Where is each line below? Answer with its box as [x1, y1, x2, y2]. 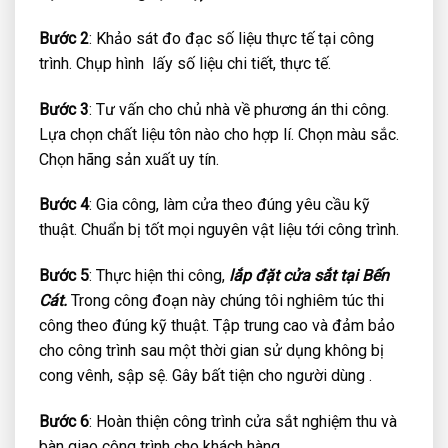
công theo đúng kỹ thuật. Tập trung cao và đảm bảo [39, 316, 395, 336]
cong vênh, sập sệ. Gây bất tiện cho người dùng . [39, 366, 372, 386]
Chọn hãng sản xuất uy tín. [39, 149, 219, 169]
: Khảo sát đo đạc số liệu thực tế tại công [89, 28, 374, 48]
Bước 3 [39, 99, 89, 119]
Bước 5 [39, 266, 89, 286]
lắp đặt [229, 266, 279, 286]
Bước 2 [39, 28, 89, 48]
